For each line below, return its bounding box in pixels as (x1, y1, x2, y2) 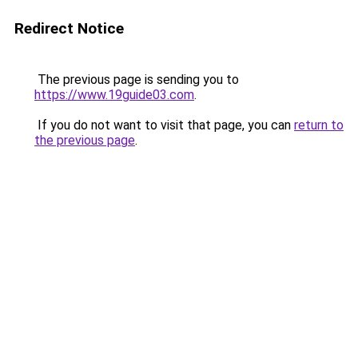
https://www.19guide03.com (34, 87, 194, 102)
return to (294, 117, 344, 133)
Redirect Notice (14, 19, 124, 38)
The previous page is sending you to (34, 72, 239, 87)
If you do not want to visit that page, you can (34, 117, 294, 133)
